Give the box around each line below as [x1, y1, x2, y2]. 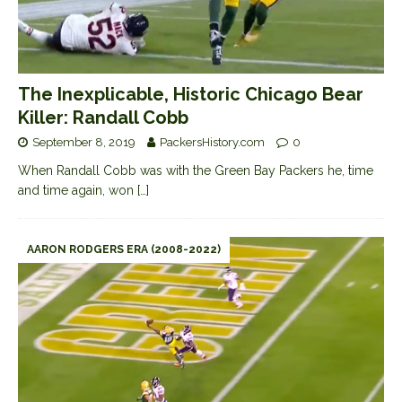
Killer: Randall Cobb [18, 106, 188, 128]
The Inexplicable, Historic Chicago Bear [18, 83, 363, 105]
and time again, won [18, 182, 137, 197]
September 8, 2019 [32, 135, 135, 149]
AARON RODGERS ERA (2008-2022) [27, 242, 221, 256]
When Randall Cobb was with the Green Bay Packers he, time [18, 162, 373, 178]
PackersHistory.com [160, 135, 265, 149]
